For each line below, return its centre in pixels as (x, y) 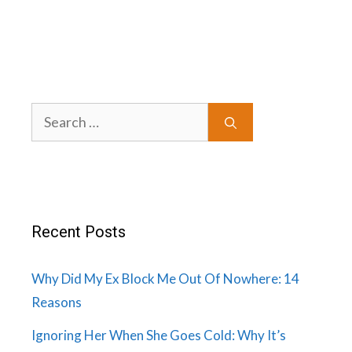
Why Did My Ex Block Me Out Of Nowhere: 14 (165, 279)
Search (51, 114)
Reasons (57, 302)
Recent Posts (79, 232)
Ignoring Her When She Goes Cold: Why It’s (159, 335)
